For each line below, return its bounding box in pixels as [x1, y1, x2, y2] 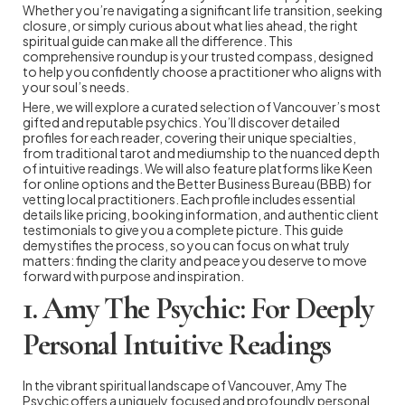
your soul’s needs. [23, 78, 129, 95]
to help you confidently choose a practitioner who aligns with [23, 62, 381, 80]
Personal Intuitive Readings [23, 325, 331, 363]
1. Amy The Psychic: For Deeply [23, 289, 374, 327]
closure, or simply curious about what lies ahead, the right [23, 16, 358, 33]
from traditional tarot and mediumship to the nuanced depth [23, 144, 380, 161]
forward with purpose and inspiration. [23, 267, 244, 284]
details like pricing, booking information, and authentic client [23, 205, 379, 222]
